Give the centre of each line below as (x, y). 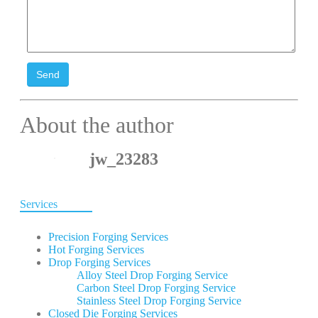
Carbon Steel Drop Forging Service (156, 288)
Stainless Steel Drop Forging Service (159, 301)
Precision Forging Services (108, 237)
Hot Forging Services (96, 250)
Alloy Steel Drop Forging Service (152, 275)
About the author (97, 125)
